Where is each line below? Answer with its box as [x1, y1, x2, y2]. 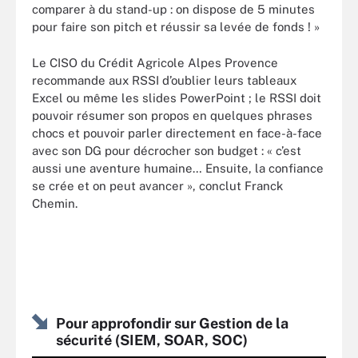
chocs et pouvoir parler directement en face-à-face [32, 125, 322, 140]
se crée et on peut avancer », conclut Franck [32, 178, 283, 193]
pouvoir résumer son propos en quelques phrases [32, 108, 312, 122]
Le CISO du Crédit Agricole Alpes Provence [32, 55, 278, 70]
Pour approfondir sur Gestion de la [56, 315, 288, 332]
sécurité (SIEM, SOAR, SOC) [56, 332, 248, 348]
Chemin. [32, 196, 78, 210]
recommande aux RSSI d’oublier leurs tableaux [32, 73, 296, 87]
